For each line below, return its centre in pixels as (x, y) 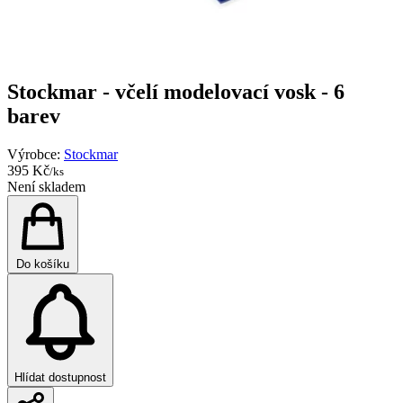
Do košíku (43, 264)
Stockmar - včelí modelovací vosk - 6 (176, 91)
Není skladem (46, 186)
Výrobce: (36, 154)
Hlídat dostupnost (60, 377)
